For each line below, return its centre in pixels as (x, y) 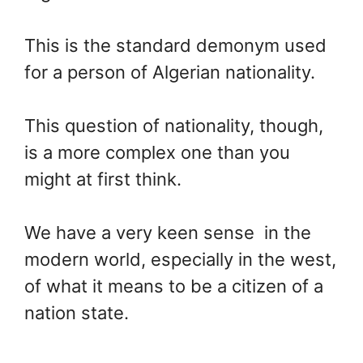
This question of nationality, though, (174, 125)
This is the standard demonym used (175, 45)
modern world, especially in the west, (180, 259)
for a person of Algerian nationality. (170, 72)
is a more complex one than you (157, 152)
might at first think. (103, 179)
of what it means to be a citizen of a (174, 286)
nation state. (77, 312)
